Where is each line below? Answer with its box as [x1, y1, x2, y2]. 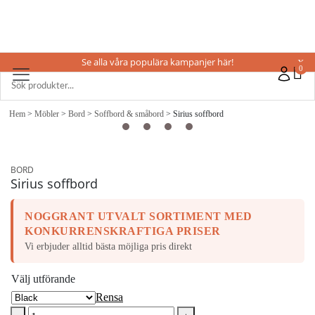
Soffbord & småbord [94, 109, 164, 119]
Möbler [34, 109, 59, 119]
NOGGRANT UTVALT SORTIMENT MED [25, 210, 252, 222]
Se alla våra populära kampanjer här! [82, 56, 233, 68]
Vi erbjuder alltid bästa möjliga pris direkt [25, 241, 192, 252]
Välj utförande [11, 273, 75, 285]
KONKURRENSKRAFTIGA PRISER [25, 225, 221, 237]
